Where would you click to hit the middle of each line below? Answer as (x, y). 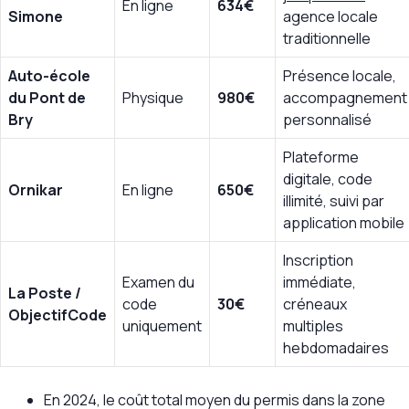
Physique (153, 98)
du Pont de (47, 98)
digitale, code (328, 179)
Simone (36, 17)
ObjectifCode (58, 315)
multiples (313, 326)
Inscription (318, 261)
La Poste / (45, 294)
